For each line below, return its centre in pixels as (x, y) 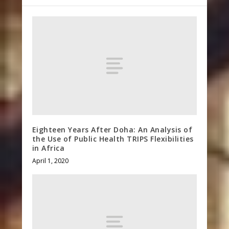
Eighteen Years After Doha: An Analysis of (112, 130)
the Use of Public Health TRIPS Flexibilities (113, 139)
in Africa (48, 148)
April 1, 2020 (50, 161)
